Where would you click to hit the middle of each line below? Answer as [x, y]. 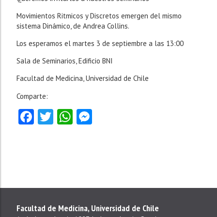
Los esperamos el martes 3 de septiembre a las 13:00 [100, 43]
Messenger [128, 116]
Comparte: [32, 96]
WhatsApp [105, 116]
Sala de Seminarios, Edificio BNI [64, 61]
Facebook [65, 116]
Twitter [77, 116]
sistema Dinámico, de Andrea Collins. [73, 26]
